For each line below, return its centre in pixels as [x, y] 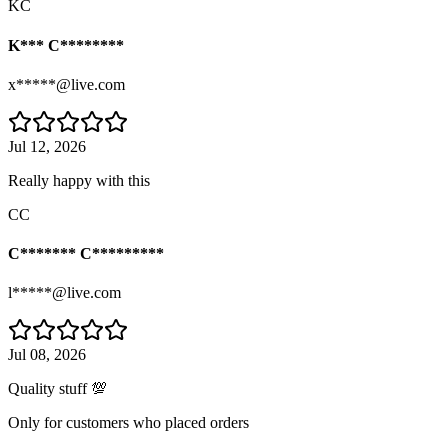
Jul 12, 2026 [47, 146]
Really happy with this [79, 180]
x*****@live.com [66, 84]
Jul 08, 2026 [47, 355]
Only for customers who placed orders [128, 423]
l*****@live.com [64, 293]
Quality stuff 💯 [57, 389]
